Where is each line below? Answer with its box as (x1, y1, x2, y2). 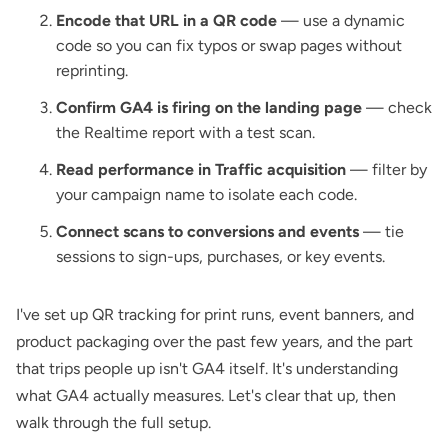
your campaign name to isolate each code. (56, 184, 357, 204)
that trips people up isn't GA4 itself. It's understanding (16, 358, 398, 378)
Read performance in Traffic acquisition (56, 159, 346, 179)
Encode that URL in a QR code (56, 10, 277, 30)
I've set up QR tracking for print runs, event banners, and (16, 304, 414, 324)
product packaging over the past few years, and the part (16, 331, 413, 351)
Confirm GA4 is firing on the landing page (56, 97, 362, 117)
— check (362, 97, 432, 117)
